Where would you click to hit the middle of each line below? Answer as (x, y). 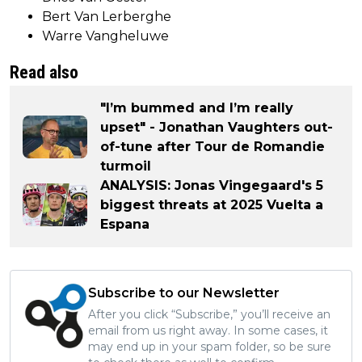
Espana (125, 224)
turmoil (126, 166)
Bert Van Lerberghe (107, 16)
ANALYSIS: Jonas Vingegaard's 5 (212, 185)
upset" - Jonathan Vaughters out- (217, 127)
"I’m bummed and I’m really (197, 107)
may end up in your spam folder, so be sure (210, 346)
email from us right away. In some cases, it (208, 330)
